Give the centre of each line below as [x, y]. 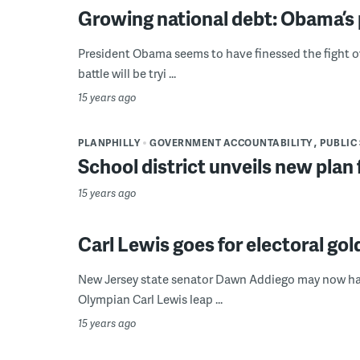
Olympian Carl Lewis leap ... [150, 299]
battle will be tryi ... [127, 73]
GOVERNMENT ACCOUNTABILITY [231, 143]
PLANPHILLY [109, 143]
